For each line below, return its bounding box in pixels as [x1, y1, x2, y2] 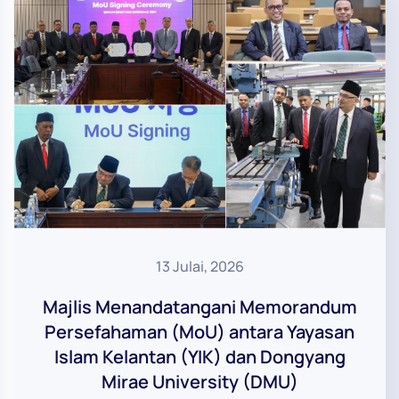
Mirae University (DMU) [101, 369, 298, 394]
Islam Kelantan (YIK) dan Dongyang [53, 344, 346, 369]
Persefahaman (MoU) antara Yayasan [45, 319, 354, 344]
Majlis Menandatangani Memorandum [42, 294, 357, 319]
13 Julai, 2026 [155, 256, 244, 276]
